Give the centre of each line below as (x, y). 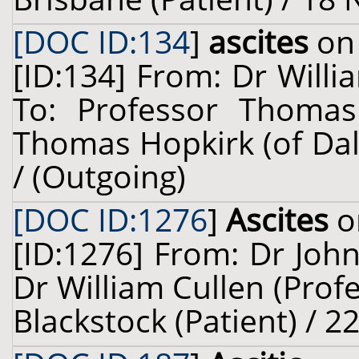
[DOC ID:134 (101, 42)
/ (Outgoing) (99, 176)
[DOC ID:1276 (110, 220)
